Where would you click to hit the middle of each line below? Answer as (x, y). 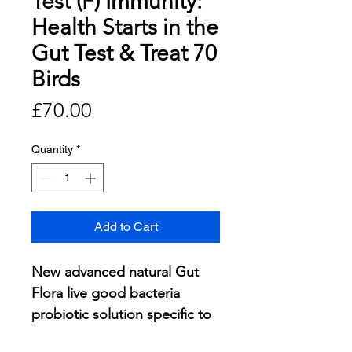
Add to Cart (126, 227)
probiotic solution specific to (121, 315)
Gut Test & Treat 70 (124, 53)
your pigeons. (75, 336)
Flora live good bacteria (106, 293)
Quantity (52, 150)
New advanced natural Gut (115, 272)
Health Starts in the (125, 27)
